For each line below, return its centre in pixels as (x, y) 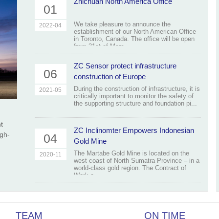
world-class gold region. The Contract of (130, 168)
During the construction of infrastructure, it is (137, 89)
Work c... (87, 175)
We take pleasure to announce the (122, 24)
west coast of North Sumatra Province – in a (136, 161)
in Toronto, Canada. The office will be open (134, 39)
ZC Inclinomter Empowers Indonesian (134, 130)
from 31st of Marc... (102, 46)
